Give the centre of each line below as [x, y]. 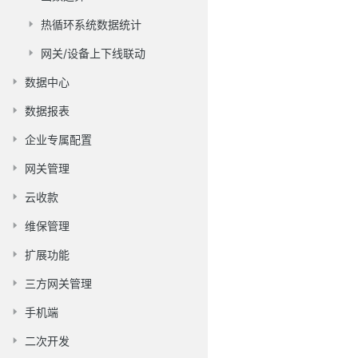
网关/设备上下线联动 [93, 53]
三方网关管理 [58, 283]
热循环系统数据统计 [91, 24]
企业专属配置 [58, 139]
